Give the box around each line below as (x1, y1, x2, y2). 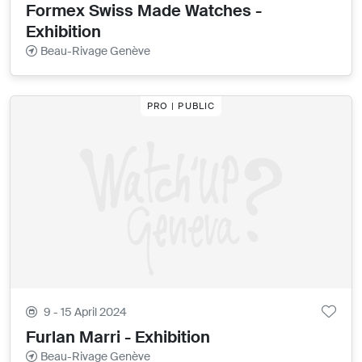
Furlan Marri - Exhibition (26, 326, 211, 347)
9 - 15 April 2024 (44, 304, 128, 319)
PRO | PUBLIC (146, 100, 216, 112)
